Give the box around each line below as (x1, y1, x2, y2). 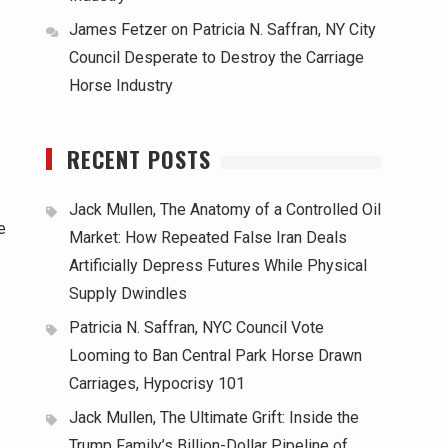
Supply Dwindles (69, 284, 187, 303)
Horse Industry (69, 76, 173, 95)
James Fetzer (69, 20, 167, 39)
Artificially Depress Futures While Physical (69, 256, 367, 275)
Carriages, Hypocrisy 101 (69, 374, 245, 393)
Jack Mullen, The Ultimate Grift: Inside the (69, 408, 359, 427)
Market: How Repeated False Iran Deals (69, 228, 347, 247)
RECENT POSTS (67, 143, 211, 175)
